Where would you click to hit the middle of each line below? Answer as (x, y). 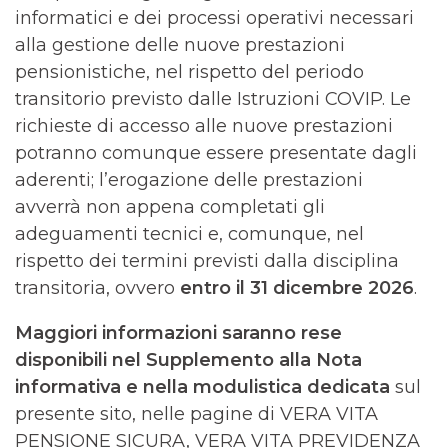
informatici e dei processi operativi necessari (214, 18)
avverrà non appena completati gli (170, 207)
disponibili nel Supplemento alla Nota (188, 360)
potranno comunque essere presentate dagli (216, 153)
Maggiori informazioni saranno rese (178, 333)
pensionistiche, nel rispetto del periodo (189, 72)
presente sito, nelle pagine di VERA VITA (196, 414)
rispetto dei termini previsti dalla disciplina (207, 261)
